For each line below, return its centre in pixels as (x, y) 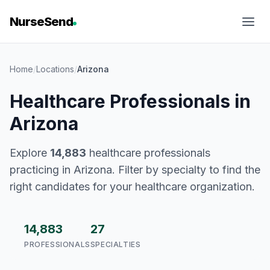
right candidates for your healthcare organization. (132, 187)
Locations (55, 69)
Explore (30, 153)
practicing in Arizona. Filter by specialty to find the (135, 170)
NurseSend (41, 22)
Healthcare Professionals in (130, 101)
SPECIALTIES (115, 244)
